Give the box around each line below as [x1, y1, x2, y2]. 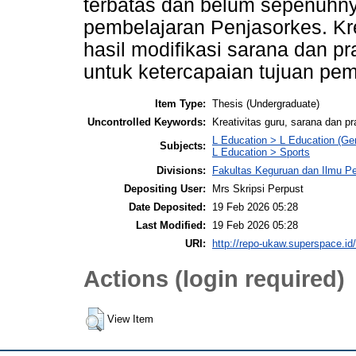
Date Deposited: [129, 200, 206, 213]
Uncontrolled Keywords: [87, 115, 206, 128]
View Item [107, 312, 153, 325]
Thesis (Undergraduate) [212, 97, 319, 110]
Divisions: [157, 164, 206, 176]
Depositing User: [124, 182, 206, 195]
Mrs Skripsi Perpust [212, 182, 304, 195]
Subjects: [160, 139, 206, 152]
